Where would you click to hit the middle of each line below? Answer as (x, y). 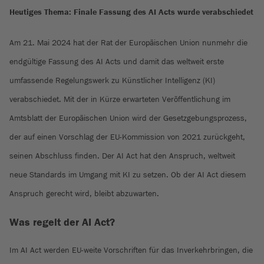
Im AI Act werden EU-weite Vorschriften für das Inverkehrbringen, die (131, 250)
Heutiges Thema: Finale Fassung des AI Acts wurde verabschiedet (131, 12)
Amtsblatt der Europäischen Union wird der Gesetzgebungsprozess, (128, 118)
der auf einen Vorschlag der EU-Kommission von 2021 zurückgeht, (127, 137)
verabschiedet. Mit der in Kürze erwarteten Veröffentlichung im (120, 99)
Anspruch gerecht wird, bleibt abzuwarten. (84, 193)
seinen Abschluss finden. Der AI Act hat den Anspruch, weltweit (122, 156)
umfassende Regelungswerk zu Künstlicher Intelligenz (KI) (112, 80)
